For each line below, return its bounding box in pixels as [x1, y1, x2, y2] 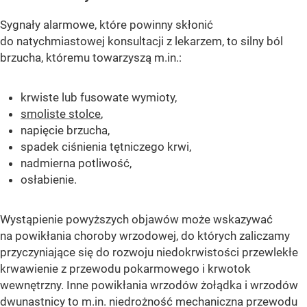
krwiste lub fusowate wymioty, [21, 90, 177, 104]
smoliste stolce [21, 106, 101, 121]
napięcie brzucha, [21, 123, 110, 137]
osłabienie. [21, 172, 77, 186]
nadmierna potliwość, [21, 156, 132, 170]
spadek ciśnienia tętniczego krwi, [21, 139, 191, 153]
